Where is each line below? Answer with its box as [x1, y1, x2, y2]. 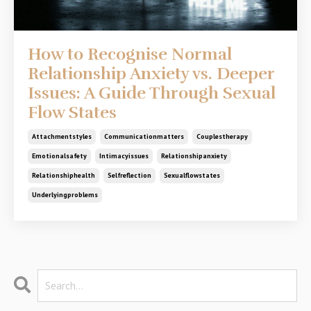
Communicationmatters [104, 131, 184, 141]
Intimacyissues [99, 151, 149, 160]
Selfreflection [108, 170, 151, 180]
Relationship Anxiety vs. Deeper [28, 62, 274, 84]
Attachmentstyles [32, 131, 92, 141]
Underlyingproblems [32, 190, 98, 199]
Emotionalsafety [32, 151, 87, 160]
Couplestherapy [196, 131, 248, 141]
